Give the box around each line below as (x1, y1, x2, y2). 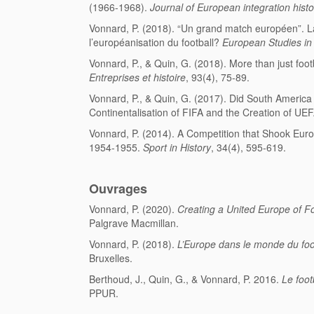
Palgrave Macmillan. (89, 216, 179, 231)
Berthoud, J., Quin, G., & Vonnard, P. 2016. (89, 272, 282, 287)
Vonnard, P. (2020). (89, 202, 177, 217)
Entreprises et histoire (89, 70, 186, 85)
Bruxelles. (89, 251, 132, 266)
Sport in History (143, 140, 211, 155)
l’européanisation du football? (89, 35, 222, 50)
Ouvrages (89, 179, 147, 198)
